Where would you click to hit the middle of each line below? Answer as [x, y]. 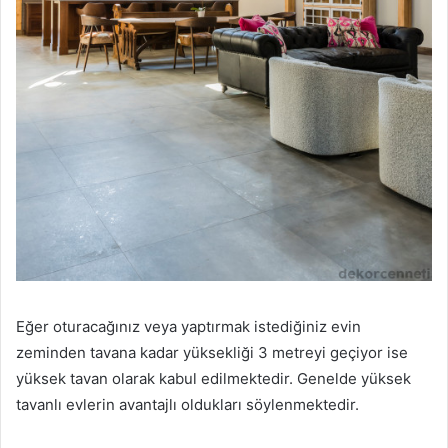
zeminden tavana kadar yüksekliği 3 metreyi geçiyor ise [212, 352]
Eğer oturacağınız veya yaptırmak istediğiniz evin [188, 326]
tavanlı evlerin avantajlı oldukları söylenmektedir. [187, 404]
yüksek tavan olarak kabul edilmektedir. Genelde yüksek [213, 378]
